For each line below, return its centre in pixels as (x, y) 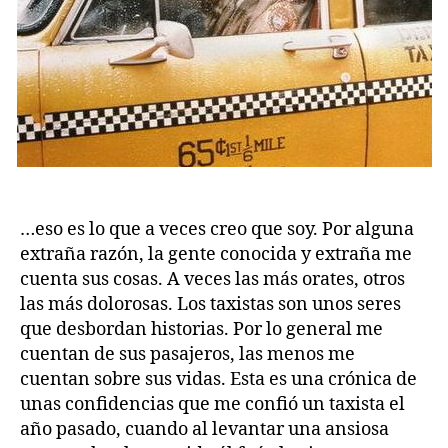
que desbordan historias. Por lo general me (201, 330)
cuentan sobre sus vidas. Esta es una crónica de (218, 380)
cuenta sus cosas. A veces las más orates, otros (212, 280)
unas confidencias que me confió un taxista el (212, 405)
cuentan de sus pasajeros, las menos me (187, 355)
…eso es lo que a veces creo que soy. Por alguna (217, 230)
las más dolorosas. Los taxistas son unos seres (210, 305)
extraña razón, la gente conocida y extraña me (216, 255)
